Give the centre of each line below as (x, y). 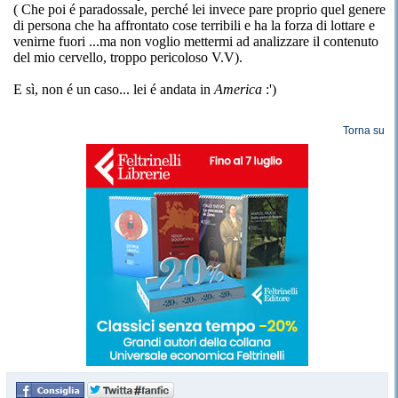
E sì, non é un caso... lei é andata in (112, 89)
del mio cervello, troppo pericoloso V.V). (128, 57)
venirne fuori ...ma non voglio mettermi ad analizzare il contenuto (196, 41)
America (238, 89)
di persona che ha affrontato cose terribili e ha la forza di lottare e (194, 25)
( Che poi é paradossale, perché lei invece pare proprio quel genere (199, 9)
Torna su (364, 131)
